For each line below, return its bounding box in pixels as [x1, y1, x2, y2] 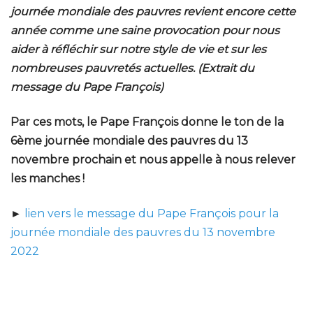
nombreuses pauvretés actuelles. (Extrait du [10, 61, 254, 75]
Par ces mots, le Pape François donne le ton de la [10, 115, 284, 129]
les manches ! [10, 172, 85, 186]
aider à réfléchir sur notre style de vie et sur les [10, 43, 266, 57]
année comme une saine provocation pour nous [10, 24, 279, 38]
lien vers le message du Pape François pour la [24, 207, 279, 221]
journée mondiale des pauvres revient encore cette [10, 5, 296, 19]
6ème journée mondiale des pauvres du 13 [10, 134, 248, 148]
